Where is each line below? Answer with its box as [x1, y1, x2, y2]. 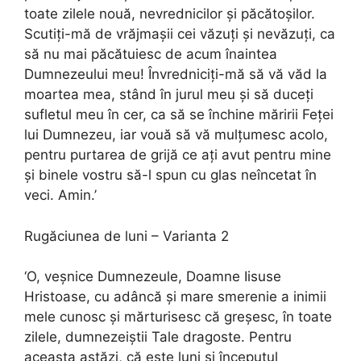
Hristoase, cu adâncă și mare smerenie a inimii [24, 288, 326, 305]
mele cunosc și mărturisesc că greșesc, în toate [24, 309, 332, 326]
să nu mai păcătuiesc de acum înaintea [24, 46, 277, 63]
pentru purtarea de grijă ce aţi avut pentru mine [24, 147, 331, 164]
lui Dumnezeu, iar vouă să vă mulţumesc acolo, [24, 127, 328, 143]
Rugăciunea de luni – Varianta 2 [24, 227, 229, 244]
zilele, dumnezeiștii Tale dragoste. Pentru [24, 329, 292, 346]
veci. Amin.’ [24, 187, 97, 204]
